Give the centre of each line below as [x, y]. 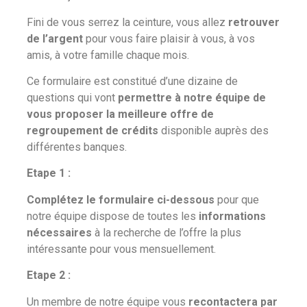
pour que [237, 199]
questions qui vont [72, 98]
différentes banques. [77, 147]
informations [232, 216]
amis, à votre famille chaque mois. [108, 55]
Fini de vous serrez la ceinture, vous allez [127, 22]
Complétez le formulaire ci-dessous [121, 199]
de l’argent [55, 38]
